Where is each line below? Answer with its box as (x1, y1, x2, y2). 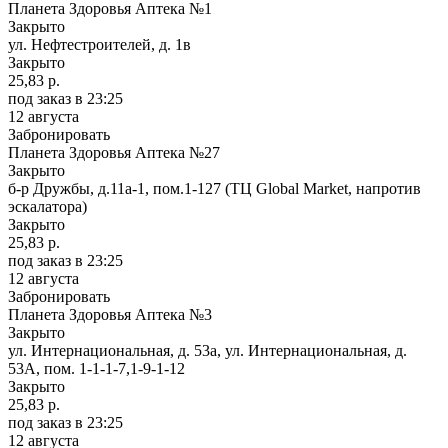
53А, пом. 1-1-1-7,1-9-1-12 (8, 359, 185, 377)
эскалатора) (8, 197, 87, 215)
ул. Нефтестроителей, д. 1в (8, 35, 191, 53)
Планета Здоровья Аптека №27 (8, 143, 220, 161)
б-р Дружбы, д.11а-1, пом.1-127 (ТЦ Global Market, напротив (8, 179, 421, 197)
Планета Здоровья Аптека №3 (8, 305, 212, 323)
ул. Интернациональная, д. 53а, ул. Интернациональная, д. (8, 341, 407, 359)
